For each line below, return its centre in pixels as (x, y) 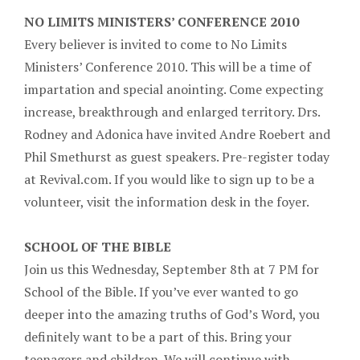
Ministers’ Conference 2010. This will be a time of (168, 66)
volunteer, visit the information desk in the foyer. (167, 201)
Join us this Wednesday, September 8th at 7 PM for (172, 269)
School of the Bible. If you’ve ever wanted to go (161, 291)
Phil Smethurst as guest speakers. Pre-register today (177, 156)
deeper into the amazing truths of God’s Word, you (172, 314)
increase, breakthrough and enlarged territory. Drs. (172, 111)
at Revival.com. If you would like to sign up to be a (169, 179)
